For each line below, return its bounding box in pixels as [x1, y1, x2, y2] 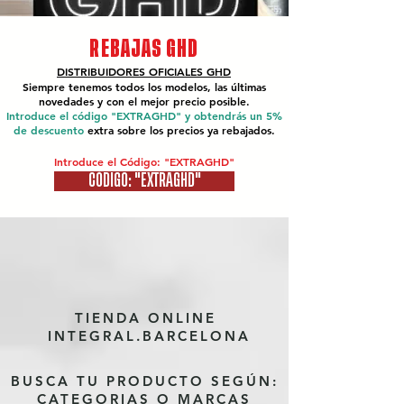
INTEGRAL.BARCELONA [41, 327, 251, 344]
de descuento [13, 123, 87, 137]
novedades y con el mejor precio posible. [38, 94, 250, 108]
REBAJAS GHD [89, 38, 199, 59]
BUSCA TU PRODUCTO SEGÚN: [10, 372, 279, 390]
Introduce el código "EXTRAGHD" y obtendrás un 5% [5, 108, 282, 123]
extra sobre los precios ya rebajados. [87, 123, 275, 137]
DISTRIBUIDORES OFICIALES [57, 64, 207, 78]
